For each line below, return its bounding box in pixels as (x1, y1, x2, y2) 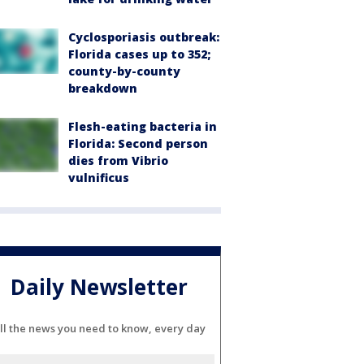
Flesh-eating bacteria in (68, 119, 217, 135)
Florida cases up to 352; (68, 46, 210, 63)
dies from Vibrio (68, 153, 168, 169)
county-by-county (68, 63, 180, 80)
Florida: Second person (68, 136, 208, 152)
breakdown (68, 80, 137, 97)
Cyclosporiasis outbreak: (68, 29, 219, 45)
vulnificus (68, 170, 129, 186)
